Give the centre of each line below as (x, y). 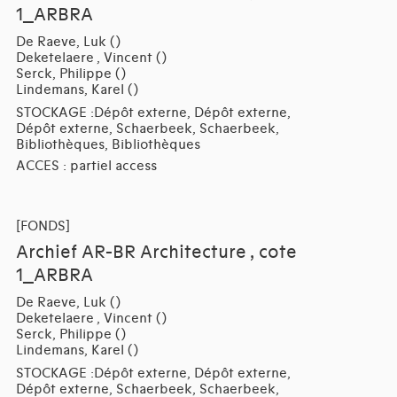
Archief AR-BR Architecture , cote (156, 253)
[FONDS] (43, 226)
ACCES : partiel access (86, 166)
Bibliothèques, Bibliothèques (108, 145)
